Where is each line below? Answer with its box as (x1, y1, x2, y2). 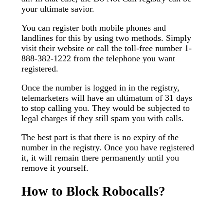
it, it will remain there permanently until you (21, 152, 179, 163)
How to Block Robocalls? (21, 183, 165, 199)
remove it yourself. (21, 163, 89, 173)
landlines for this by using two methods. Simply (21, 33, 191, 43)
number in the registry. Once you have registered (21, 142, 194, 152)
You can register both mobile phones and (21, 22, 166, 33)
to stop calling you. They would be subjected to (21, 103, 190, 113)
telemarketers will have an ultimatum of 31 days (21, 92, 192, 103)
